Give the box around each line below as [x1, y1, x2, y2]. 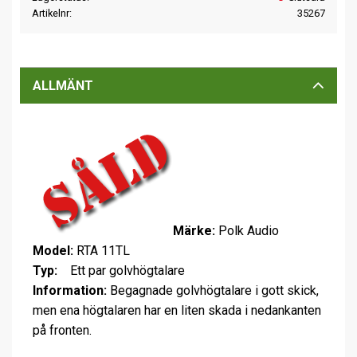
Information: [33, 282, 107, 298]
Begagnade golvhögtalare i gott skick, [107, 282, 319, 298]
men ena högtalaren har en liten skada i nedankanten [33, 302, 321, 318]
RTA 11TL [73, 242, 130, 258]
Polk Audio [215, 222, 279, 238]
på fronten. [33, 322, 92, 338]
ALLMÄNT [33, 77, 93, 93]
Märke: [173, 222, 215, 238]
